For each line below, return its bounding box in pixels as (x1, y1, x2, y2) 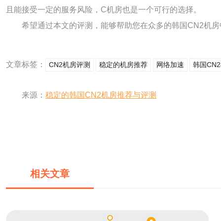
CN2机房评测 (49, 61, 90, 69)
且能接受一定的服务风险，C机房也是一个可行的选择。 (6, 5, 201, 14)
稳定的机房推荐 (99, 61, 147, 69)
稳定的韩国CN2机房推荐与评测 (45, 91, 156, 99)
